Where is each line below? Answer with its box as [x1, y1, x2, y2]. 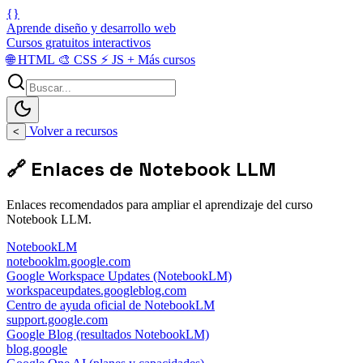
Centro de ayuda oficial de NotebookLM [6, 297, 215, 312]
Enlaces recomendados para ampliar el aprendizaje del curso [6, 197, 313, 211]
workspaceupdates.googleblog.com [6, 283, 186, 297]
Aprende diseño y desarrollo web [6, 21, 176, 35]
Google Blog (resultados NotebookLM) [6, 327, 209, 341]
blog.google [6, 341, 67, 356]
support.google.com [6, 312, 108, 327]
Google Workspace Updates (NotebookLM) [6, 268, 232, 283]
